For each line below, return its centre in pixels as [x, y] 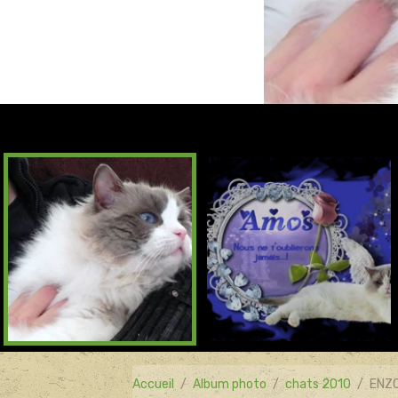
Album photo [230, 384]
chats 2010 [318, 384]
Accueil [154, 384]
